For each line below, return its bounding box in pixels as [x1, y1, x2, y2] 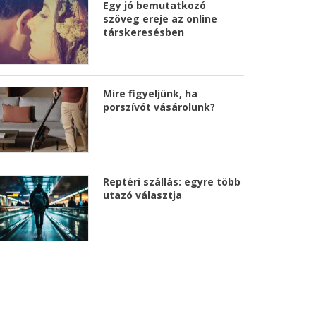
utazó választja [103, 188, 182, 202]
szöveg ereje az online [103, 12, 217, 26]
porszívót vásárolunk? [103, 99, 215, 114]
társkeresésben [103, 25, 184, 39]
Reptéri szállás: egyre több [103, 174, 241, 188]
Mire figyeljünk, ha [103, 86, 197, 100]
